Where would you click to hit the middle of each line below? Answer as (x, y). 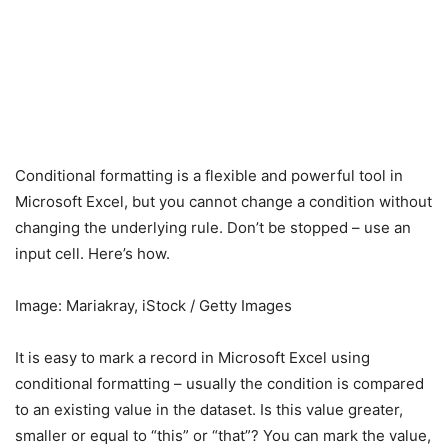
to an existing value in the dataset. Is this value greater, (209, 410)
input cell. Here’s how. (92, 254)
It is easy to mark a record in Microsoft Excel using (192, 358)
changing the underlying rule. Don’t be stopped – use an (213, 228)
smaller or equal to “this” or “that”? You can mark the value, (223, 436)
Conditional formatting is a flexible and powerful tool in (209, 176)
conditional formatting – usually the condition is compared (219, 384)
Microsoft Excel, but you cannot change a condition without (223, 202)
